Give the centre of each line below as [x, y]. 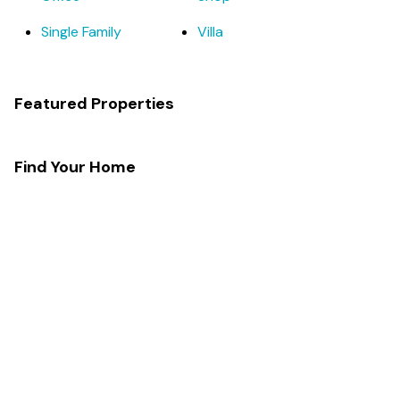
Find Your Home [75, 167]
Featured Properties [94, 104]
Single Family [81, 32]
